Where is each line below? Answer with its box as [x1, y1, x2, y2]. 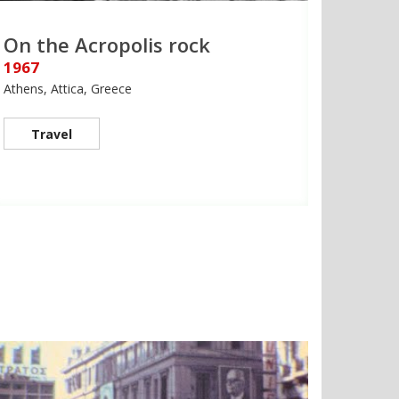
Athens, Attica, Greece [4, 80, 132, 98]
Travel [31, 126, 72, 143]
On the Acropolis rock [4, 31, 210, 59]
